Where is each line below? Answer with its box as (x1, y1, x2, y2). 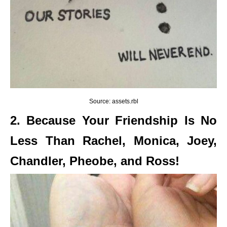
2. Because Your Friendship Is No (10, 113, 217, 128)
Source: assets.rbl (89, 98, 138, 105)
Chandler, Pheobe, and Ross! (10, 154, 179, 168)
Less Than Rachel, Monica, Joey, (10, 134, 217, 148)
